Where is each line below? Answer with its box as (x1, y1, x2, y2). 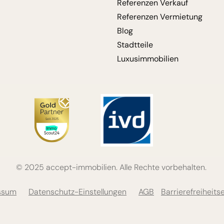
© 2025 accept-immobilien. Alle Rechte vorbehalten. (15, 162, 208, 173)
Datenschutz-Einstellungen (28, 186, 126, 197)
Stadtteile (117, 39, 153, 50)
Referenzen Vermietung (117, 11, 202, 22)
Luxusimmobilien (117, 53, 178, 64)
